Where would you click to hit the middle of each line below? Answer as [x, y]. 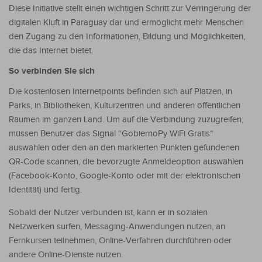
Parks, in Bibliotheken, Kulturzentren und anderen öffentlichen [125, 105]
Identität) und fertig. [45, 189]
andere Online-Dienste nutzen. [66, 254]
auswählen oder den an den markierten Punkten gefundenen [124, 147]
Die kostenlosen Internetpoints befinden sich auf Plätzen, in [120, 91]
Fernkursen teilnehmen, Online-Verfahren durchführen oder [120, 240]
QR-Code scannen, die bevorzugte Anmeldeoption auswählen [126, 161]
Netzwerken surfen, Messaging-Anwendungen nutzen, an [117, 226]
